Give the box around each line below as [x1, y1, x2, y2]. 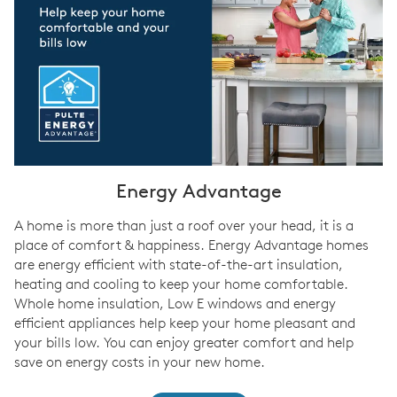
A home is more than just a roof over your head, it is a [14, 216, 354, 235]
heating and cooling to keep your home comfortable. [14, 275, 348, 293]
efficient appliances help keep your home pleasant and [14, 314, 355, 332]
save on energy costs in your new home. [14, 353, 265, 371]
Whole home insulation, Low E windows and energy [14, 294, 336, 313]
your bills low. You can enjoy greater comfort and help [14, 333, 354, 352]
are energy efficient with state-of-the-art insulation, [14, 255, 343, 274]
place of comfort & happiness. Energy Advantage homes [14, 236, 369, 254]
